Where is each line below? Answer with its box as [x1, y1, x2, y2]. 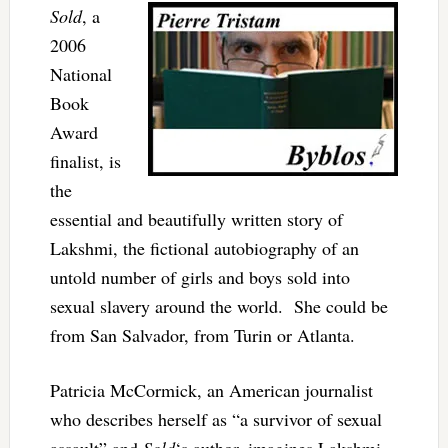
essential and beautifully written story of [49, 206, 343, 231]
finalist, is [49, 148, 121, 173]
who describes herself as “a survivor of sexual [49, 406, 382, 431]
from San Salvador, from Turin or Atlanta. [49, 322, 355, 347]
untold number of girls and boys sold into [49, 264, 350, 289]
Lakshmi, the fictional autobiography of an [49, 235, 359, 260]
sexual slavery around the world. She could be [49, 293, 388, 318]
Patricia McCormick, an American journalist [49, 377, 373, 402]
